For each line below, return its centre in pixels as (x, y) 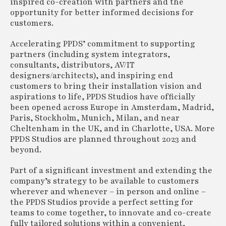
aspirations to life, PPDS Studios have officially (103, 97)
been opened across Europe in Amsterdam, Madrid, (112, 107)
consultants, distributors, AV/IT (72, 65)
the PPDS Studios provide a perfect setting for (102, 202)
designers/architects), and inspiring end (92, 76)
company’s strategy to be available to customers (104, 181)
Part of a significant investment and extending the (111, 171)
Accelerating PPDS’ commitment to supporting (103, 44)
